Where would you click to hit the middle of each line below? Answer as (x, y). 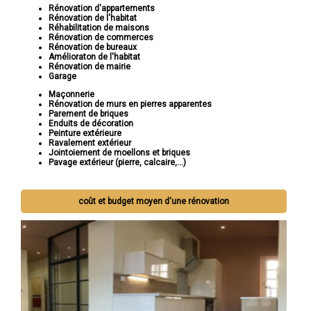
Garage (62, 77)
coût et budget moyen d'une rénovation (154, 202)
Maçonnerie (72, 95)
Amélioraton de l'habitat (94, 57)
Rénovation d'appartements (102, 9)
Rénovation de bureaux (93, 48)
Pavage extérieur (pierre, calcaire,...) (117, 163)
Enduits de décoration (91, 124)
